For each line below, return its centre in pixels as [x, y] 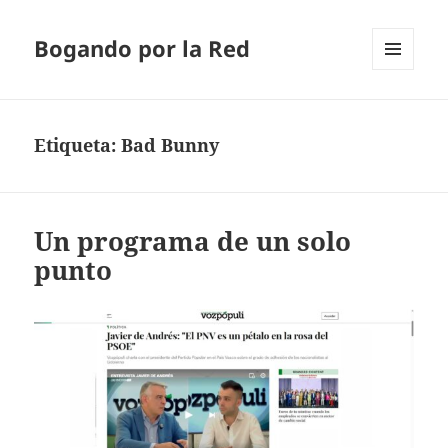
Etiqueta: [78, 145]
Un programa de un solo [193, 241]
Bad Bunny [170, 145]
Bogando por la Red [142, 48]
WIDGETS [400, 112]
